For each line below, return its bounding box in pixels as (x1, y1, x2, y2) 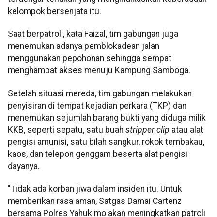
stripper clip (125, 124, 170, 135)
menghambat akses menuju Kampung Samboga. (8, 65, 190, 76)
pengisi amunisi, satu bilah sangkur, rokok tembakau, (8, 137, 204, 147)
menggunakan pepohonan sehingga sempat (8, 53, 171, 63)
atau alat (170, 124, 203, 135)
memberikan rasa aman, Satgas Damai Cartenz (8, 196, 182, 206)
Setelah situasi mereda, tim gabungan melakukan (8, 88, 192, 98)
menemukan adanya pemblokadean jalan (8, 41, 159, 51)
